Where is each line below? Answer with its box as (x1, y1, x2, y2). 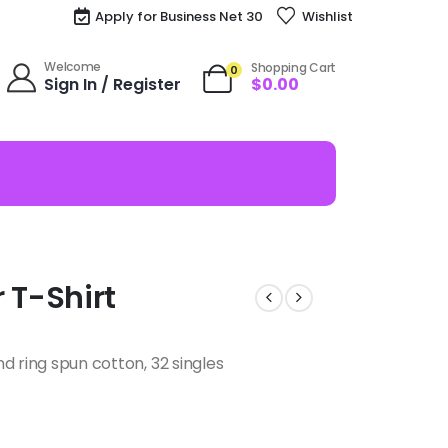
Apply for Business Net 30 (95, 6, 264, 26)
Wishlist (301, 6, 353, 26)
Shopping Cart (250, 59, 336, 76)
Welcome (44, 57, 102, 75)
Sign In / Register (44, 72, 182, 96)
